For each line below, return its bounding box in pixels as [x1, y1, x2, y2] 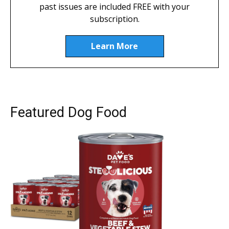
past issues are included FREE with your [39, 1, 190, 13]
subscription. [89, 13, 140, 25]
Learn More [91, 40, 138, 52]
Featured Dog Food [10, 104, 127, 121]
